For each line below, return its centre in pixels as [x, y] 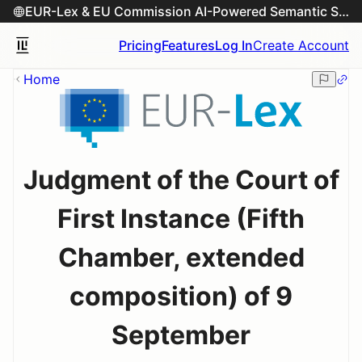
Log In [234, 45]
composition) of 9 [181, 296]
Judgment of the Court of [181, 179]
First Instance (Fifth [181, 218]
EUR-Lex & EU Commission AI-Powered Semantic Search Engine [344, 11]
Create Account [301, 45]
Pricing [140, 45]
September [181, 335]
